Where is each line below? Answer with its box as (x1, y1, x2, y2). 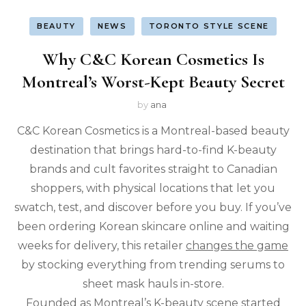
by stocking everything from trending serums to (21, 258, 285, 272)
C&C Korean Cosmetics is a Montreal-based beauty (16, 124, 290, 138)
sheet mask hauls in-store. (82, 277, 224, 291)
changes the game (186, 239, 288, 253)
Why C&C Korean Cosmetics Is (42, 48, 264, 70)
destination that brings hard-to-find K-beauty (29, 143, 277, 157)
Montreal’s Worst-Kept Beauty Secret (21, 71, 285, 93)
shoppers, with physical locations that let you (31, 182, 275, 195)
